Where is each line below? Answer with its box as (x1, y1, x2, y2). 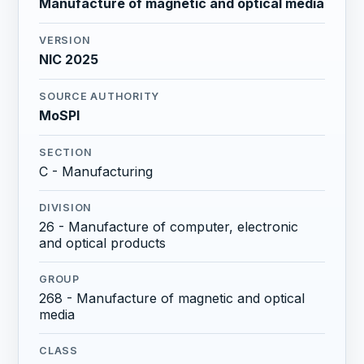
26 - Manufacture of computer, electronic (39, 219, 299, 236)
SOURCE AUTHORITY (39, 90, 160, 103)
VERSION (39, 34, 91, 47)
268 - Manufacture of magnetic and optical (39, 290, 305, 306)
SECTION (39, 146, 93, 159)
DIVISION (39, 201, 93, 214)
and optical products (39, 235, 167, 252)
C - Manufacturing (39, 163, 154, 180)
